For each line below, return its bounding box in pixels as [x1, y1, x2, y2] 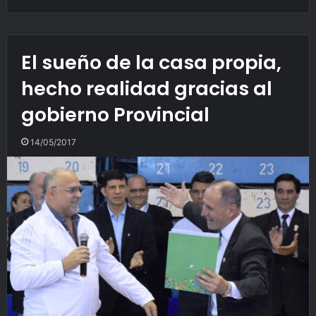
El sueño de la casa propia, [20, 49, 281, 75]
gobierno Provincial [20, 101, 209, 128]
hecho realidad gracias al [20, 75, 272, 102]
